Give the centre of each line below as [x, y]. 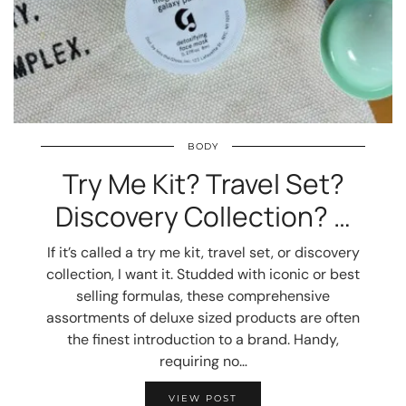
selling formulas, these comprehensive [203, 296]
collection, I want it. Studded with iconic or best [203, 274]
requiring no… [203, 361]
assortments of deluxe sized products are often [203, 318]
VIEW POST [203, 398]
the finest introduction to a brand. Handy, [203, 339]
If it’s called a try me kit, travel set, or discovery [203, 252]
